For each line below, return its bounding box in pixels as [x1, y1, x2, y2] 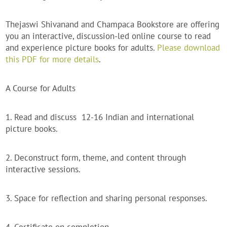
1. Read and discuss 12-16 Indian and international [6, 111, 195, 123]
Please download [157, 42, 220, 54]
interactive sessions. [6, 164, 81, 175]
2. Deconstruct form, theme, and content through [6, 152, 186, 164]
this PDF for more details [6, 54, 99, 65]
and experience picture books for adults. [6, 42, 158, 54]
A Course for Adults [6, 83, 76, 94]
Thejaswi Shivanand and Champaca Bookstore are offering [6, 19, 220, 30]
